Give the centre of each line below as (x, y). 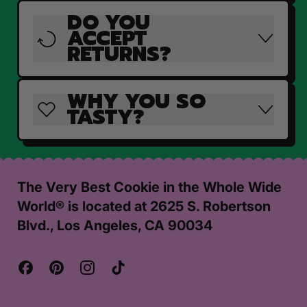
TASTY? (106, 118)
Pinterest (93, 268)
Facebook (65, 268)
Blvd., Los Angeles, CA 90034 (115, 226)
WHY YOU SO (136, 102)
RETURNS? (119, 54)
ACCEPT (107, 39)
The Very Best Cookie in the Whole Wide (149, 187)
